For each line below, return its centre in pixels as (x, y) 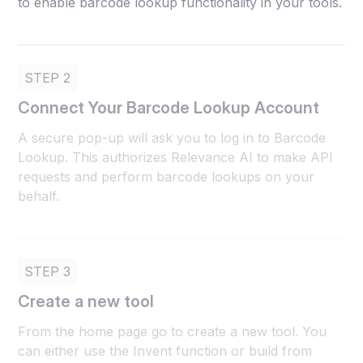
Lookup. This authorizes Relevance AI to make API (176, 158)
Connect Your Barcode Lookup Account (169, 108)
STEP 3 (48, 272)
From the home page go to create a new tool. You (173, 332)
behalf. (39, 196)
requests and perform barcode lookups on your (167, 177)
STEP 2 (48, 78)
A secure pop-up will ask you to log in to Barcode (172, 138)
